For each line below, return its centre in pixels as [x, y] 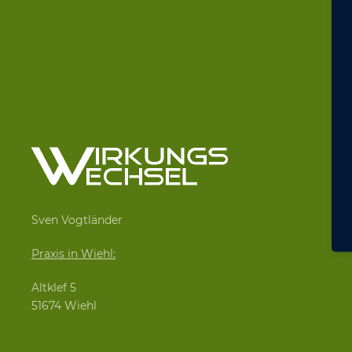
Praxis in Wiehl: [73, 254]
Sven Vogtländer [77, 220]
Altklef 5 [54, 288]
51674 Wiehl [64, 306]
